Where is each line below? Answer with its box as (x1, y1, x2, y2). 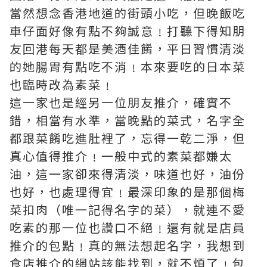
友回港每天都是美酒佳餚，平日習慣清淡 (10, 40, 246, 57)
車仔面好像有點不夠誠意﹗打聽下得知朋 (10, 22, 246, 39)
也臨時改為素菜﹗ (10, 76, 114, 93)
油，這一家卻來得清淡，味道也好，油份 (10, 165, 246, 182)
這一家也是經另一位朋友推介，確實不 (10, 94, 232, 111)
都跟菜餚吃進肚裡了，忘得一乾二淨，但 (10, 129, 246, 147)
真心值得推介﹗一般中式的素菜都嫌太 (10, 147, 232, 164)
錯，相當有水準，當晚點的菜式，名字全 (10, 111, 246, 129)
